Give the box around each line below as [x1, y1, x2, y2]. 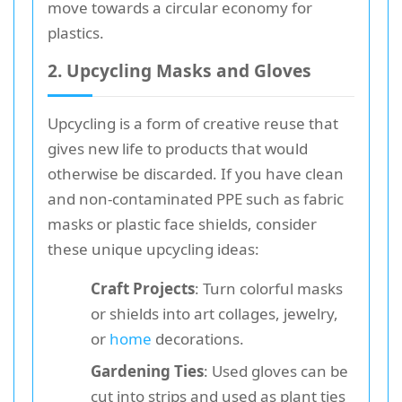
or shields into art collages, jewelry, [91, 302, 338, 324]
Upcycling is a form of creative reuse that [48, 112, 338, 134]
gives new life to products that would [48, 137, 308, 159]
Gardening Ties [91, 360, 204, 381]
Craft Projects [91, 277, 195, 299]
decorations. [152, 328, 244, 349]
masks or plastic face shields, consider [48, 213, 317, 234]
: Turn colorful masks [195, 277, 343, 299]
